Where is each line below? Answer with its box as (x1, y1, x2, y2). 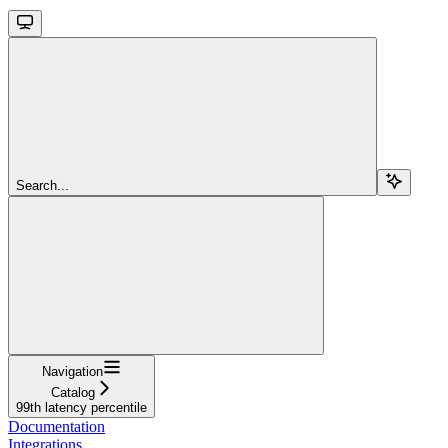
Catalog (50, 384, 95, 400)
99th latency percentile (16, 399, 147, 415)
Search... (16, 177, 69, 193)
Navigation (42, 363, 103, 379)
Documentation (8, 417, 105, 435)
